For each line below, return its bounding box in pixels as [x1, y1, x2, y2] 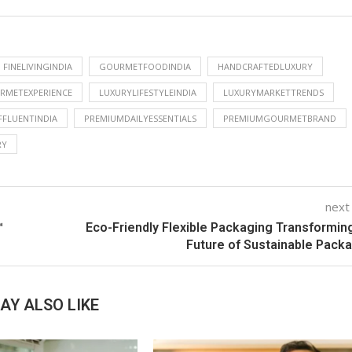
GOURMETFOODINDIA [99, 60, 191, 72]
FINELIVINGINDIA [3, 60, 72, 72]
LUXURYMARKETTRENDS [223, 86, 324, 98]
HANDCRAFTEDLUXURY [218, 60, 313, 72]
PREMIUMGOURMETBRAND [223, 112, 336, 124]
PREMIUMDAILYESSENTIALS [84, 112, 196, 124]
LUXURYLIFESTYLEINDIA [99, 86, 196, 98]
